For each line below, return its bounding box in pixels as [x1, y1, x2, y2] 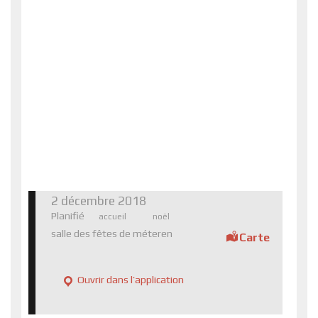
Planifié [50, 209, 84, 221]
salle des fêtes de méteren [50, 227, 172, 239]
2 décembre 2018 [50, 194, 146, 209]
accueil [98, 211, 126, 221]
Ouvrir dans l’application [75, 274, 184, 286]
